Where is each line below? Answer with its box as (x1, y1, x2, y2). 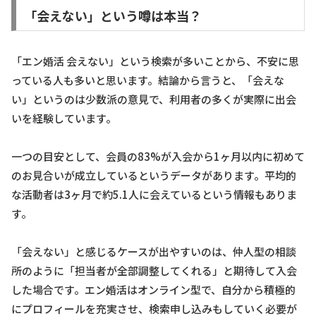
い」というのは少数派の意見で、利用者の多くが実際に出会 (11, 92, 296, 107)
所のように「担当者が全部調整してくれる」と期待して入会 (11, 263, 297, 279)
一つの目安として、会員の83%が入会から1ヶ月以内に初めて (11, 149, 305, 164)
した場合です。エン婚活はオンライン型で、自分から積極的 (11, 282, 296, 298)
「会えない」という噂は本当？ (23, 6, 202, 25)
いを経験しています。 (11, 111, 116, 126)
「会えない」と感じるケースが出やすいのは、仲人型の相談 (11, 244, 296, 260)
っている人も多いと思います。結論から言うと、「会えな (11, 73, 284, 88)
